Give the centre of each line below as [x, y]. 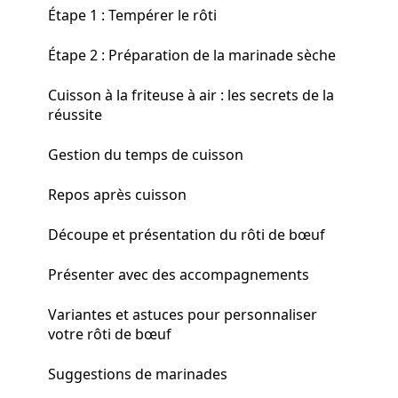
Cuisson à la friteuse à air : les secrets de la [191, 95]
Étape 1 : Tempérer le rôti [132, 15]
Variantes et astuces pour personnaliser [183, 314]
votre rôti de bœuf [110, 334]
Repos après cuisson [117, 194]
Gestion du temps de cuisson [146, 154]
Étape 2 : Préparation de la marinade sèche [192, 55]
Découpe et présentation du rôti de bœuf [187, 234]
